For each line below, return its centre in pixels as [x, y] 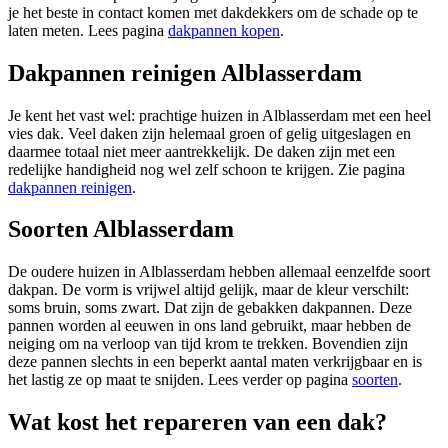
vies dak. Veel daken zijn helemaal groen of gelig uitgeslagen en [209, 133]
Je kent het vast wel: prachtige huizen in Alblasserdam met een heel [219, 115]
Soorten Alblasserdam [121, 229]
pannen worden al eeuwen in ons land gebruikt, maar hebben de [209, 326]
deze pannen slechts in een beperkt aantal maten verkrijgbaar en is [215, 362]
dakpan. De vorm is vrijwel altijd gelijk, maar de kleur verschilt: [208, 290]
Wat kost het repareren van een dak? [197, 422]
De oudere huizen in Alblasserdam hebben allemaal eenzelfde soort [219, 272]
